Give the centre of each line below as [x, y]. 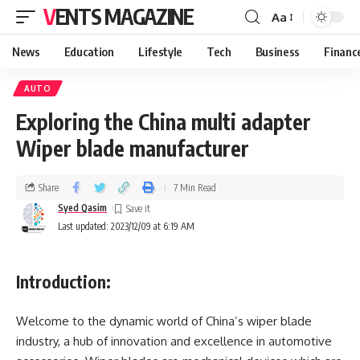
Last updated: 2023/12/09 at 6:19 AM [126, 226]
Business [278, 51]
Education [89, 51]
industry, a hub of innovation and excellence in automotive [174, 341]
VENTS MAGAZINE [124, 16]
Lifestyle [160, 51]
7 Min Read [195, 187]
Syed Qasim [82, 208]
